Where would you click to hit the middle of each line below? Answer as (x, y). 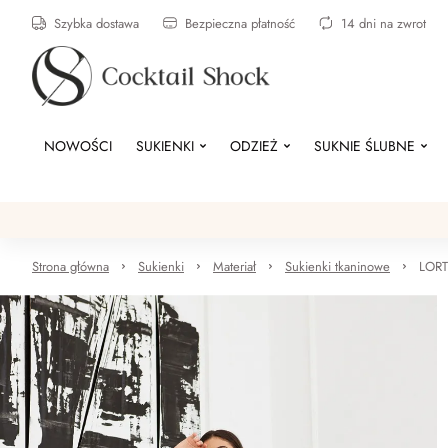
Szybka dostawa (96, 23)
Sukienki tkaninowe (337, 266)
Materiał (234, 266)
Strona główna (70, 266)
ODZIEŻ (254, 146)
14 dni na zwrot (383, 23)
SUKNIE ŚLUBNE (364, 146)
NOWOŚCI (78, 146)
